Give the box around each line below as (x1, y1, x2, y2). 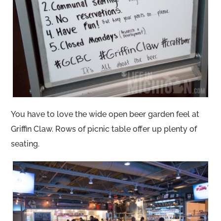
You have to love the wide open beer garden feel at (11, 109, 200, 119)
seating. (11, 139, 40, 148)
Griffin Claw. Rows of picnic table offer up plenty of (11, 124, 197, 134)
